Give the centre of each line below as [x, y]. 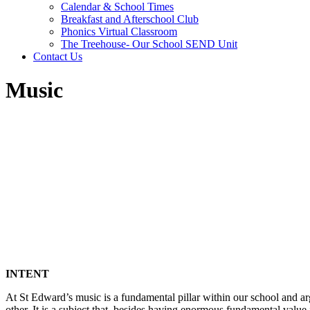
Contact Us [58, 56]
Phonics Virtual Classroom [119, 31]
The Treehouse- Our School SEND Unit [149, 44]
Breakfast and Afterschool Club [130, 19]
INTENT [27, 273]
